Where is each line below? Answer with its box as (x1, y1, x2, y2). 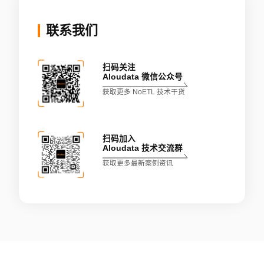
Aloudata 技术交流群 (102, 143, 183, 153)
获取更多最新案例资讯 (102, 159, 173, 167)
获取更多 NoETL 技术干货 (102, 88, 185, 96)
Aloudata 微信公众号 (102, 72, 183, 82)
